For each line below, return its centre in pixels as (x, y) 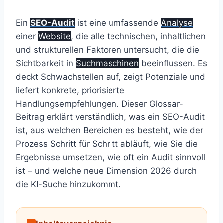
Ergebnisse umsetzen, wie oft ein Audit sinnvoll (111, 158)
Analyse (177, 23)
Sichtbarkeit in (46, 63)
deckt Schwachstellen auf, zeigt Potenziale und (111, 77)
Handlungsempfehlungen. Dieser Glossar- (100, 104)
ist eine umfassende (118, 23)
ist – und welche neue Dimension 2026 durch (106, 171)
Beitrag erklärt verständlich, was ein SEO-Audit (110, 117)
